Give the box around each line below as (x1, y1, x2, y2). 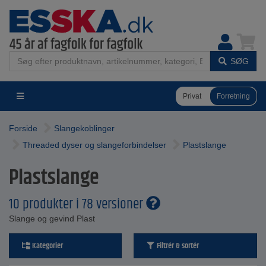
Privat (183, 91, 201, 100)
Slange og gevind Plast (9, 214, 95, 223)
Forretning (217, 91, 250, 100)
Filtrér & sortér (154, 239, 199, 252)
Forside (9, 123, 37, 133)
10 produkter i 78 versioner (9, 194, 146, 215)
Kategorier (30, 239, 63, 252)
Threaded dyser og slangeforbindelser (23, 140, 166, 150)
